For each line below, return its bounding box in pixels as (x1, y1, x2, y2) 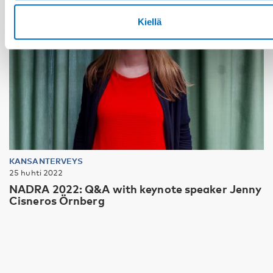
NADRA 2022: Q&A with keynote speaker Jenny (9, 182, 262, 196)
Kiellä (137, 16, 161, 27)
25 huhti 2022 (9, 167, 63, 177)
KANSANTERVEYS (9, 155, 83, 166)
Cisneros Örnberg (9, 193, 105, 207)
